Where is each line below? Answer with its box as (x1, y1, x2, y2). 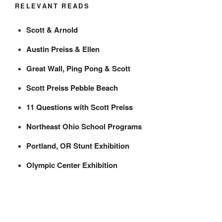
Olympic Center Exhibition (26, 160, 117, 170)
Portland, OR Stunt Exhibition (26, 140, 129, 151)
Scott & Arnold (26, 24, 78, 35)
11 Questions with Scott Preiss (26, 102, 133, 112)
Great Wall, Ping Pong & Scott (26, 63, 130, 74)
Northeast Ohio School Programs (26, 121, 142, 132)
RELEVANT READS (15, 1, 90, 10)
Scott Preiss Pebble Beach (26, 82, 118, 93)
